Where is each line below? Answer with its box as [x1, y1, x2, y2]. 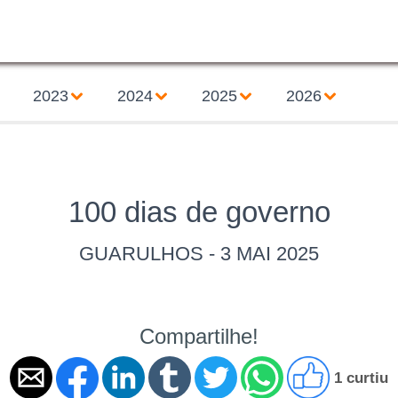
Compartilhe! [139, 324, 259, 348]
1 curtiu [334, 369, 388, 386]
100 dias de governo [68, 195, 330, 228]
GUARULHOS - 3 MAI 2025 [79, 243, 319, 265]
